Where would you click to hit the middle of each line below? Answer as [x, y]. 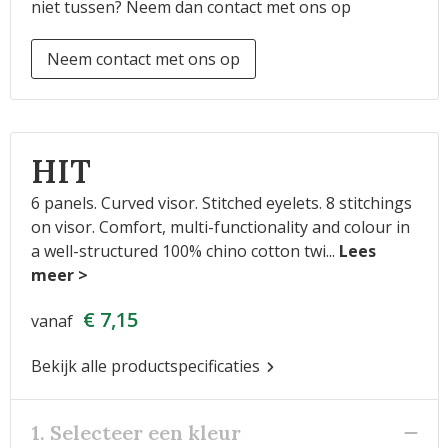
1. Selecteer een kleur [135, 432]
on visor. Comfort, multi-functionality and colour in [220, 227]
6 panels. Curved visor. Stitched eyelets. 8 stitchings [221, 203]
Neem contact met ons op [143, 59]
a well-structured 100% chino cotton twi [178, 251]
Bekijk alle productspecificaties [147, 366]
